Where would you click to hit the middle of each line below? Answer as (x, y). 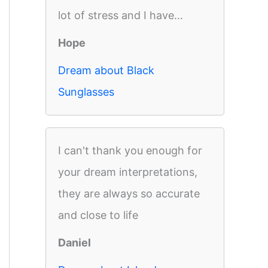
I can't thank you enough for (130, 150)
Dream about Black (106, 70)
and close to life (98, 215)
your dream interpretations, (128, 172)
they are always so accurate (129, 194)
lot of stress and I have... (121, 15)
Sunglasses (86, 92)
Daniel (74, 243)
